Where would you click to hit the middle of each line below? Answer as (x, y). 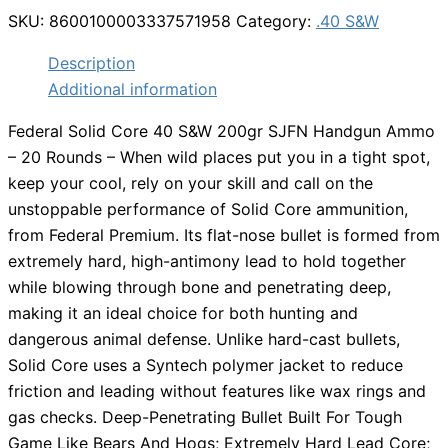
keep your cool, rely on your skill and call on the (190, 183)
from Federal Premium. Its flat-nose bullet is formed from (224, 235)
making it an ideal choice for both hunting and (183, 313)
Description (91, 63)
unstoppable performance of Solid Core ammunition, (208, 209)
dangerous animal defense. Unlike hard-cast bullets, (204, 339)
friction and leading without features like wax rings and (217, 391)
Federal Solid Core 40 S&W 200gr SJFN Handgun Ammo (221, 131)
